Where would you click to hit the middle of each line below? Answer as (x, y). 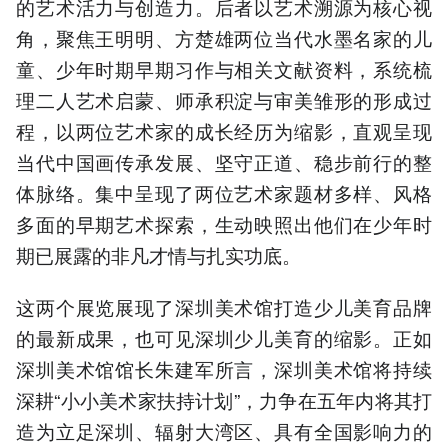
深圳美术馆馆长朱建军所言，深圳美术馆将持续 (224, 368)
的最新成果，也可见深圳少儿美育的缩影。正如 (224, 337)
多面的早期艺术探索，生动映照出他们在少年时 (224, 223)
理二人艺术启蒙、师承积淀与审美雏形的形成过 (224, 99)
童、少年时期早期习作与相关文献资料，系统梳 (224, 68)
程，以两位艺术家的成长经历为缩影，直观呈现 (224, 130)
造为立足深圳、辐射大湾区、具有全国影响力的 (224, 430)
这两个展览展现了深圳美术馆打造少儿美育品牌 (224, 306)
